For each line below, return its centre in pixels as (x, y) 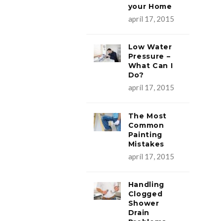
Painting (145, 134)
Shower (144, 203)
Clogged (145, 194)
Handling (146, 185)
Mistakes (146, 144)
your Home (150, 6)
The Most (147, 116)
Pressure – (149, 56)
